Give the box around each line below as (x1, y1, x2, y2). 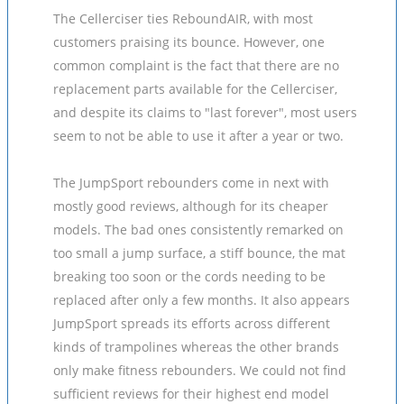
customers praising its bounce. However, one (53, 33, 325, 50)
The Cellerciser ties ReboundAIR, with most (53, 10, 313, 27)
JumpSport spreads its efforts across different (53, 315, 330, 332)
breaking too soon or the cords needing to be (53, 268, 326, 285)
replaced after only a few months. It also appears (53, 291, 350, 308)
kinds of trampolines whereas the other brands (53, 338, 339, 355)
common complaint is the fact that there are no (53, 57, 339, 74)
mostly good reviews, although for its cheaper (53, 197, 328, 215)
